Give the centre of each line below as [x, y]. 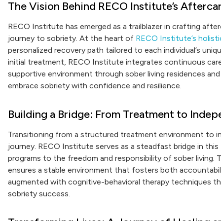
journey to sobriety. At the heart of [72, 38]
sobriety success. [39, 194]
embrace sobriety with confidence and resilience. [95, 86]
